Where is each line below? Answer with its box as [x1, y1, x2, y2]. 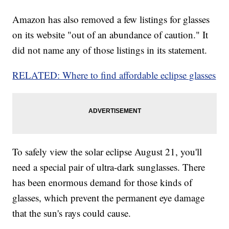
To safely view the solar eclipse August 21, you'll [12, 145, 202, 158]
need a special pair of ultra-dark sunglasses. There [12, 161, 205, 174]
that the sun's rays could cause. [12, 207, 131, 220]
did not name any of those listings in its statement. [12, 43, 208, 57]
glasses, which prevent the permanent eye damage [12, 191, 205, 204]
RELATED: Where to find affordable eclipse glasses [12, 68, 216, 82]
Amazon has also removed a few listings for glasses [12, 13, 210, 26]
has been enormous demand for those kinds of [12, 176, 193, 189]
